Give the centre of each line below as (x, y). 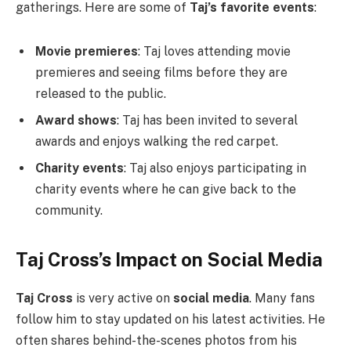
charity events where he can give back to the (166, 189)
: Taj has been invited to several (207, 120)
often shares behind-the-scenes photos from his (156, 340)
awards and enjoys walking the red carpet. (157, 141)
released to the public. (101, 93)
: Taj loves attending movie (214, 51)
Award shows (76, 120)
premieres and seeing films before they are (161, 72)
